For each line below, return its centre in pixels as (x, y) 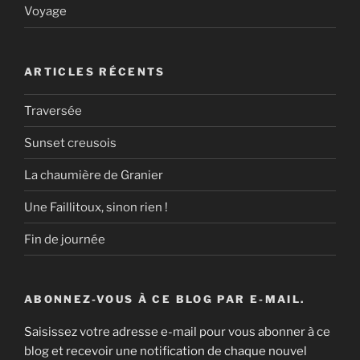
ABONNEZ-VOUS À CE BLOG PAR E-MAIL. (165, 299)
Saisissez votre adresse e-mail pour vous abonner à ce (177, 331)
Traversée (53, 110)
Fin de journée (65, 239)
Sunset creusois (70, 143)
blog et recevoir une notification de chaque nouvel (166, 351)
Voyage (45, 12)
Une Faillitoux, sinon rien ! (96, 207)
